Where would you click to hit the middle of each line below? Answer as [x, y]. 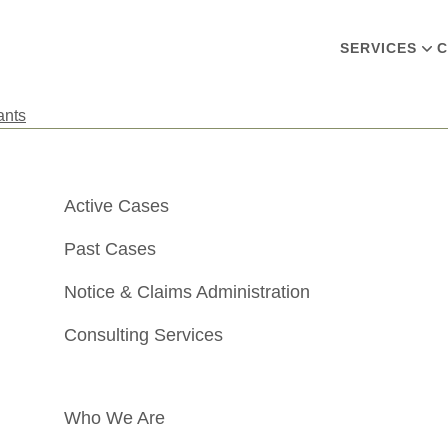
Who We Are [114, 418]
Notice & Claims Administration [187, 292]
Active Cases [116, 206]
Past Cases [110, 249]
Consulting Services [143, 335]
